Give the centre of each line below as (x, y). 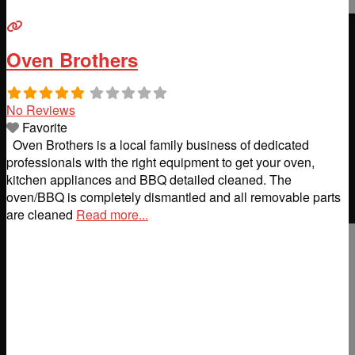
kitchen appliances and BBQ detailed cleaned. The (149, 180)
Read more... (112, 215)
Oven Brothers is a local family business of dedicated (158, 145)
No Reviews (41, 110)
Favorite (45, 128)
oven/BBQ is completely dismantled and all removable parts (174, 197)
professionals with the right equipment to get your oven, (160, 162)
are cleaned (41, 215)
